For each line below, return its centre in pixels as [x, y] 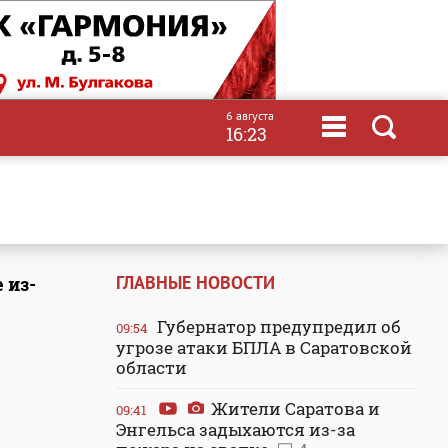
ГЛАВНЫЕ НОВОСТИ [195, 282]
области [151, 367]
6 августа [250, 115]
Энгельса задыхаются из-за [235, 429]
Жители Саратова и [293, 408]
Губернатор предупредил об [277, 326]
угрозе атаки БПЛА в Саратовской [264, 347]
